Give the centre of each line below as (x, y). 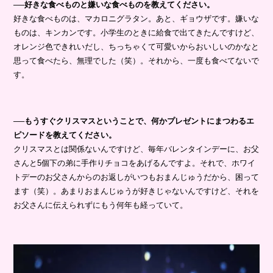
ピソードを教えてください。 (65, 135)
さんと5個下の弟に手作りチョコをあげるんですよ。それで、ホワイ (135, 163)
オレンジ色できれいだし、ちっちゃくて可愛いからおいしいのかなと (136, 46)
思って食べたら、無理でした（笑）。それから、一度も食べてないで (136, 60)
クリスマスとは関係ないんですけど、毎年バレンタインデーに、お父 (136, 149)
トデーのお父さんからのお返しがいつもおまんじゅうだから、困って (136, 177)
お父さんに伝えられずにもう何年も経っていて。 (101, 205)
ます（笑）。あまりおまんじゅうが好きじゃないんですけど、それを (136, 191)
